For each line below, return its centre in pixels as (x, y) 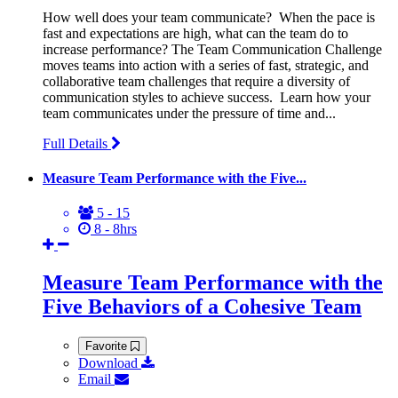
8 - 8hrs (114, 229)
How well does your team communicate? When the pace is (209, 17)
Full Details (77, 143)
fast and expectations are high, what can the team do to (195, 33)
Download (110, 363)
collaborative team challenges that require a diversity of (196, 81)
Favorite (108, 346)
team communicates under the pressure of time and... (189, 113)
